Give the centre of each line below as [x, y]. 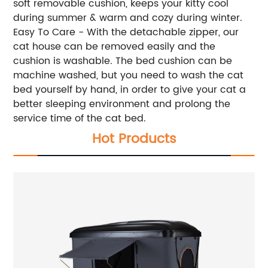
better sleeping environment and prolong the [122, 104]
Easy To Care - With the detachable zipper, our [126, 32]
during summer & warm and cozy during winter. [128, 18]
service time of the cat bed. [80, 118]
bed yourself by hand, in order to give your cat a [130, 89]
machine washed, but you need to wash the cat [129, 75]
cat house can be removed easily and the [115, 46]
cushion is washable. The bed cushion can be [123, 61]
